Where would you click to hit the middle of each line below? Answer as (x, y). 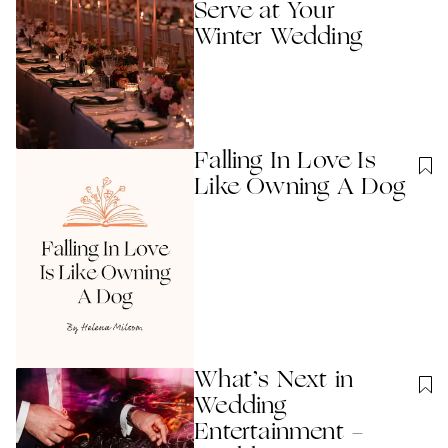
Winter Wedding (278, 37)
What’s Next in (274, 381)
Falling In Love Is (285, 162)
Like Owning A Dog (300, 188)
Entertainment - (279, 433)
